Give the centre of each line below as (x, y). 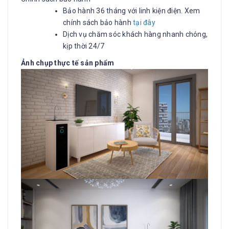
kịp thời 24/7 (84, 46)
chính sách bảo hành (98, 22)
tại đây (144, 22)
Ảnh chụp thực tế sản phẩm (68, 63)
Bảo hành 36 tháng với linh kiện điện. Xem (132, 11)
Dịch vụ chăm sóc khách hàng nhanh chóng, (135, 34)
